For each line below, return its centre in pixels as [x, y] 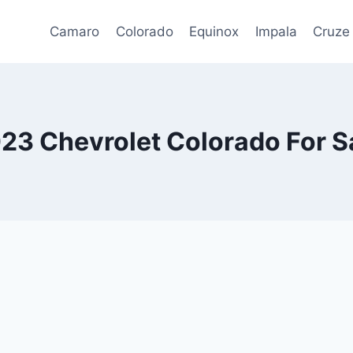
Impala [276, 31]
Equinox [214, 31]
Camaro [75, 31]
